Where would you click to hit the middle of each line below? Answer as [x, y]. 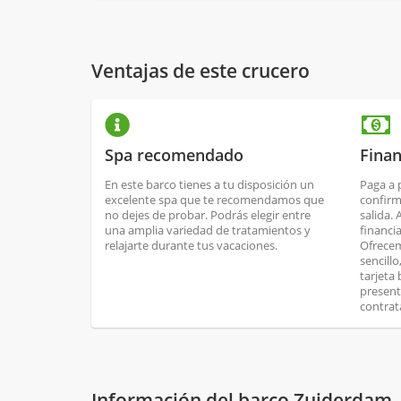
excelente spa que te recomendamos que [214, 199]
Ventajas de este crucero [200, 70]
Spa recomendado [174, 154]
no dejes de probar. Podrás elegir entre [208, 214]
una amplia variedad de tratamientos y [208, 230]
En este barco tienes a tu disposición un [209, 184]
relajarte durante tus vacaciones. [191, 245]
